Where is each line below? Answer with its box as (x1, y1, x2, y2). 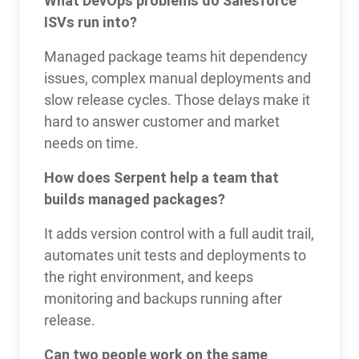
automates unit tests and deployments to (43, 246, 306, 264)
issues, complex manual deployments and (43, 69, 311, 87)
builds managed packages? (43, 189, 225, 208)
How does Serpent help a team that (43, 167, 279, 187)
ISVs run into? (43, 12, 137, 31)
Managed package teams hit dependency (43, 47, 308, 65)
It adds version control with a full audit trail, (43, 224, 314, 242)
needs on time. (43, 134, 139, 151)
